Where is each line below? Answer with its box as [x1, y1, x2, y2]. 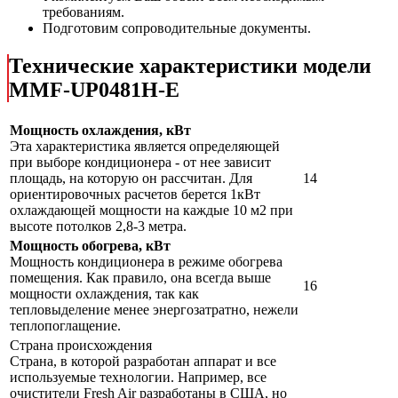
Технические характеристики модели [9, 54, 371, 78]
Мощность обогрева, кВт [10, 238, 171, 254]
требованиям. [43, 4, 124, 20]
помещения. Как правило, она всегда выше [10, 270, 271, 286]
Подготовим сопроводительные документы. [43, 20, 311, 36]
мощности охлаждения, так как [10, 286, 199, 302]
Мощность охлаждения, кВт [10, 123, 191, 139]
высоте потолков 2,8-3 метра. [10, 219, 187, 235]
